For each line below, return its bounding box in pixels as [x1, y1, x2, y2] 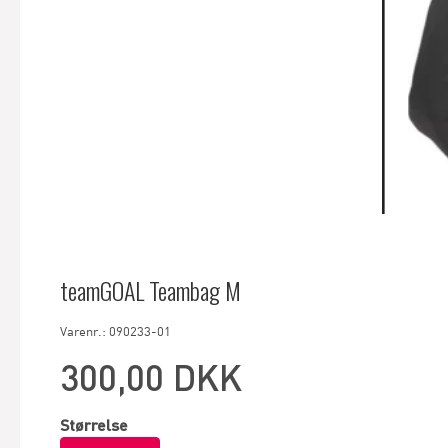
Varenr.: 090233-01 [60, 323, 171, 340]
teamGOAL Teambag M [60, 272, 241, 309]
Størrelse [60, 415, 128, 435]
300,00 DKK [60, 355, 242, 400]
